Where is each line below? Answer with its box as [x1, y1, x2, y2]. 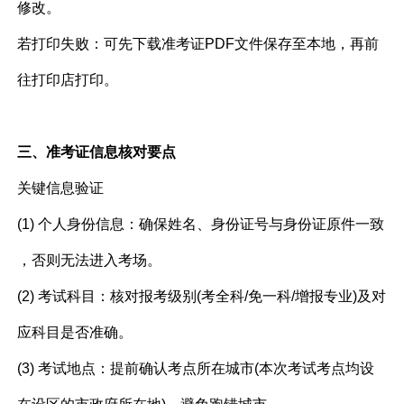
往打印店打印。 [17, 72, 119, 88]
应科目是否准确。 [17, 325, 133, 341]
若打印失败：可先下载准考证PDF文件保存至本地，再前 [17, 36, 380, 52]
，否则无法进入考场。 [17, 252, 162, 269]
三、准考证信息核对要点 [17, 144, 177, 161]
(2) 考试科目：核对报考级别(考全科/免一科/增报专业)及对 [17, 289, 387, 305]
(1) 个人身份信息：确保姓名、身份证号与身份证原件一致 [17, 216, 385, 233]
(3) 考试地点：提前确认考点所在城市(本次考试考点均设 [17, 361, 375, 377]
